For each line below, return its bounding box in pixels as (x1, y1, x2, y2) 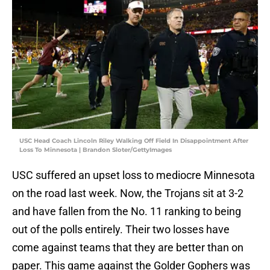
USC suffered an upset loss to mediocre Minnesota (12, 169, 255, 182)
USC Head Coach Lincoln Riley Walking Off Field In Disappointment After (19, 137, 248, 145)
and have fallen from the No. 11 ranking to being (12, 205, 241, 218)
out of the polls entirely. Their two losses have (12, 223, 230, 236)
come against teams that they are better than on (12, 241, 243, 254)
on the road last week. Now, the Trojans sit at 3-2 (12, 187, 243, 200)
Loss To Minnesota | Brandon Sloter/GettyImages (19, 146, 172, 154)
